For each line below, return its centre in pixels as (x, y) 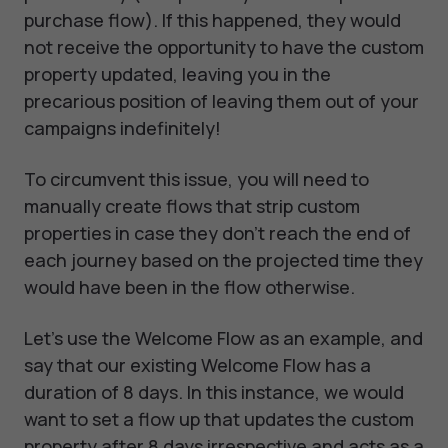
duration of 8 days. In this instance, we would (214, 392)
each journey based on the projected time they (223, 260)
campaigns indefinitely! (122, 128)
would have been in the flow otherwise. (189, 287)
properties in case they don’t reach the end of (217, 233)
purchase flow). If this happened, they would (212, 20)
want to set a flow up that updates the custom (219, 419)
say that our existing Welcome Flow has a (197, 365)
